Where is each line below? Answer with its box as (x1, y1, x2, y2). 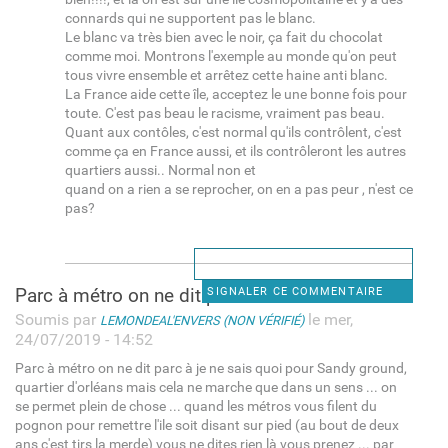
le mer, (303, 309, 353, 329)
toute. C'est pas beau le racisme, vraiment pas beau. (64, 104, 385, 122)
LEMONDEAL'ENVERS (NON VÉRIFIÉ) (99, 312, 304, 328)
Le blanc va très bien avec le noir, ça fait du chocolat (64, 28, 383, 46)
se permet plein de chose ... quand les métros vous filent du (14, 397, 377, 415)
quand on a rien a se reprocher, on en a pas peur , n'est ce (64, 180, 413, 198)
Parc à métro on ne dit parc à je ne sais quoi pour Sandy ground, (14, 359, 407, 377)
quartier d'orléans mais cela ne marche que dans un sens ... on (14, 378, 397, 396)
